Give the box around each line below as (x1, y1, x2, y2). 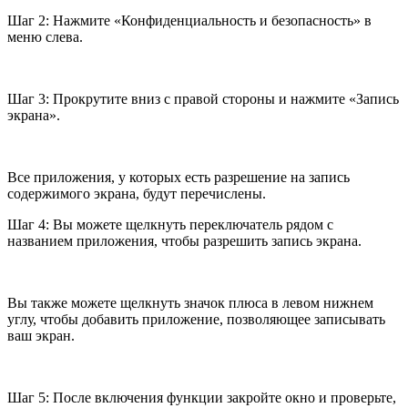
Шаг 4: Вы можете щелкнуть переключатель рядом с (7, 217, 333, 233)
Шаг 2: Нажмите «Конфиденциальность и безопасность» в (7, 13, 372, 29)
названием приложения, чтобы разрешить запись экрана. (7, 233, 362, 250)
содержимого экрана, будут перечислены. (7, 186, 266, 202)
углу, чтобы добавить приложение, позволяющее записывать (7, 311, 385, 328)
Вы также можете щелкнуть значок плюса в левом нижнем (7, 295, 373, 311)
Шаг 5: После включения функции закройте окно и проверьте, (7, 390, 396, 406)
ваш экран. (7, 328, 75, 344)
